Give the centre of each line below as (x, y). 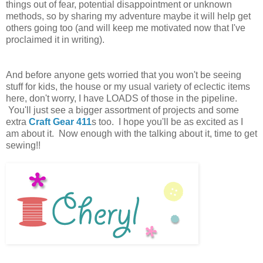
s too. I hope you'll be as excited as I (167, 122)
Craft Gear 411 (60, 122)
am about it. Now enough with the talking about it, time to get (131, 133)
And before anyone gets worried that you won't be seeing (124, 75)
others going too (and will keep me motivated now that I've (126, 28)
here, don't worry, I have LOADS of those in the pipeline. (122, 98)
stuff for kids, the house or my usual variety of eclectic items (128, 86)
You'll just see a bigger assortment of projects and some (122, 110)
